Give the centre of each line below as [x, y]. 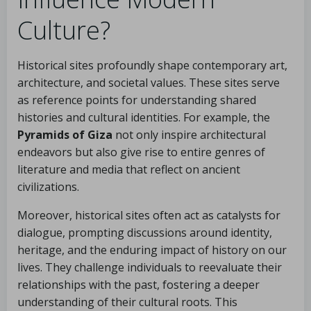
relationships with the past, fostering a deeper [138, 285]
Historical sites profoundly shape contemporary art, [152, 65]
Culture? [64, 30]
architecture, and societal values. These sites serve [149, 83]
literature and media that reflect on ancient [129, 169]
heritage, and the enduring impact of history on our [152, 250]
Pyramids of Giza [65, 135]
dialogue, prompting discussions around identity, [145, 233]
